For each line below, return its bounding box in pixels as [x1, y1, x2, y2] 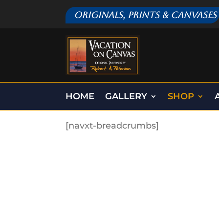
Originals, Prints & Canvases [74, 10, 217, 20]
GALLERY [105, 91, 148, 102]
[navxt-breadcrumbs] [66, 120, 159, 131]
